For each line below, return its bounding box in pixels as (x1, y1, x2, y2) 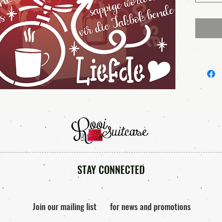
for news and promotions (110, 200, 191, 213)
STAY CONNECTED (77, 162, 145, 177)
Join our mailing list (32, 200, 97, 213)
